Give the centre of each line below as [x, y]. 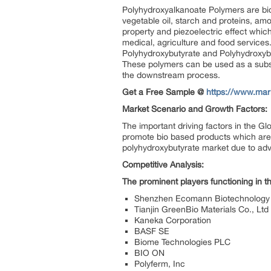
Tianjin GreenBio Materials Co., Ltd [201, 209]
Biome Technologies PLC [182, 242]
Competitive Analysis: [163, 165]
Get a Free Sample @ [164, 92]
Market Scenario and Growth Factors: [195, 109]
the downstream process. [171, 75]
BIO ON [149, 253]
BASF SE [152, 231]
